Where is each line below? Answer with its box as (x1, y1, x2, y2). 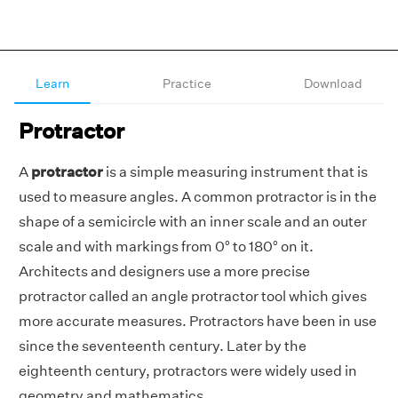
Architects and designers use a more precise (19, 263, 310, 280)
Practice (162, 76, 211, 92)
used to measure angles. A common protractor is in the (19, 188, 377, 205)
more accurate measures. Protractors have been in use (19, 313, 377, 330)
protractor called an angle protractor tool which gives (19, 288, 367, 305)
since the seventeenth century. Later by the (19, 338, 306, 354)
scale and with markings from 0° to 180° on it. (19, 238, 314, 255)
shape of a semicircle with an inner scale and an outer (19, 213, 367, 230)
